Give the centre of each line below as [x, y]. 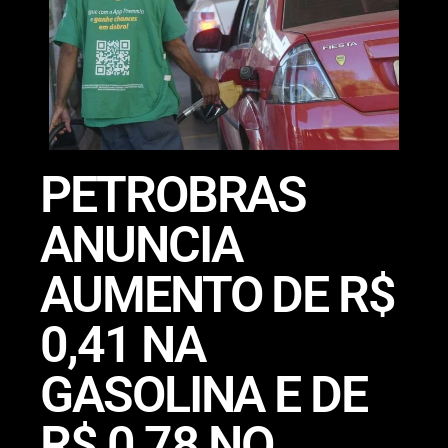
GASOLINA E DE [203, 395]
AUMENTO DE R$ [217, 295]
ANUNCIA [141, 245]
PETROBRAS [173, 195]
